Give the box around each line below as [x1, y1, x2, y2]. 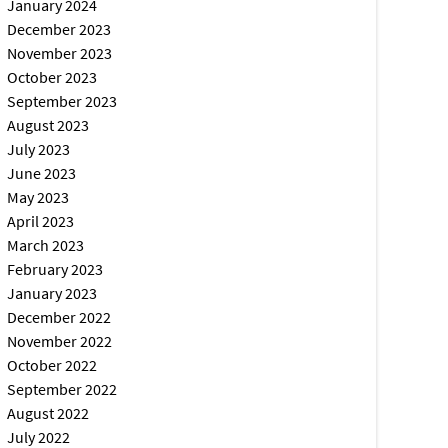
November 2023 [7, 43, 113, 63]
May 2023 [7, 187, 70, 207]
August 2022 [7, 403, 90, 423]
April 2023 [7, 211, 75, 231]
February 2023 [7, 259, 104, 279]
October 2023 [7, 67, 98, 87]
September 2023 [7, 91, 118, 111]
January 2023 [7, 283, 98, 303]
